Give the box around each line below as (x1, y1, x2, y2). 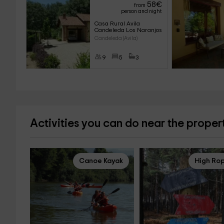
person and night (120, 8, 162, 14)
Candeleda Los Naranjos (94, 27, 162, 33)
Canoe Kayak (78, 157, 123, 164)
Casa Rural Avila (94, 20, 141, 26)
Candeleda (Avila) (94, 35, 137, 41)
